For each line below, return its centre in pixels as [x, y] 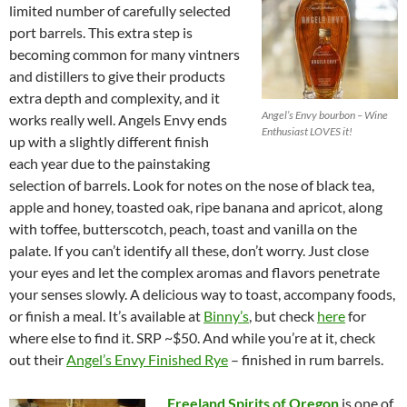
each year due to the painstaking [109, 164]
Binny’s [226, 316]
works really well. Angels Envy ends [118, 120]
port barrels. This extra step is [101, 33]
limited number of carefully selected [120, 11]
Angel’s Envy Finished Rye [147, 360]
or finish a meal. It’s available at [106, 316]
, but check [283, 316]
